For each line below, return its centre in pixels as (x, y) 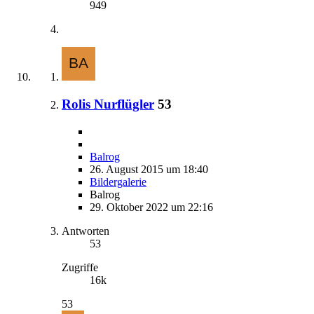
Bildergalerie (118, 182)
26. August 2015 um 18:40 (149, 169)
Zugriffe (80, 267)
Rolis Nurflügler (108, 104)
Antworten (86, 231)
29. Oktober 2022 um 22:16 (151, 207)
